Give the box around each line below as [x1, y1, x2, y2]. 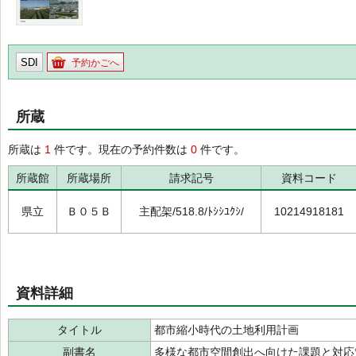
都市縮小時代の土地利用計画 [154, 323, 299, 336]
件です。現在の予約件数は [51, 143, 191, 156]
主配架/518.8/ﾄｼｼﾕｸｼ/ [138, 205, 244, 218]
